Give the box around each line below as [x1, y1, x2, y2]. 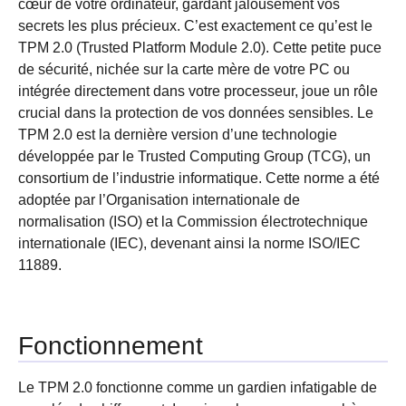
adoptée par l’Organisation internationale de [18, 192, 300, 208]
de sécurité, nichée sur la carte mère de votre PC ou [18, 62, 350, 77]
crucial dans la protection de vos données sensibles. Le [18, 105, 373, 121]
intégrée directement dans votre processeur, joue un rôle [18, 83, 378, 99]
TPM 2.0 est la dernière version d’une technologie [18, 127, 337, 142]
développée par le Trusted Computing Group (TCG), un [18, 149, 371, 164]
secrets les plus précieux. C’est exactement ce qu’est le [18, 18, 372, 34]
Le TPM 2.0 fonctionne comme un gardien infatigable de [18, 380, 377, 395]
